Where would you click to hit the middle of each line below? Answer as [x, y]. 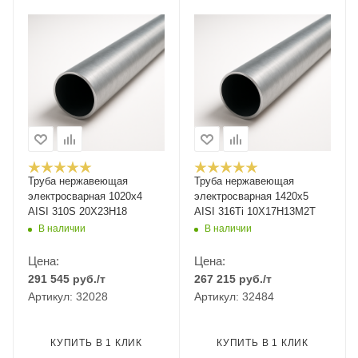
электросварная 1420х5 [251, 197]
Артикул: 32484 [234, 297]
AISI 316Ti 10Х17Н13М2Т [255, 212]
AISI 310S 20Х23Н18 [78, 212]
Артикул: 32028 [68, 297]
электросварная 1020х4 [85, 197]
